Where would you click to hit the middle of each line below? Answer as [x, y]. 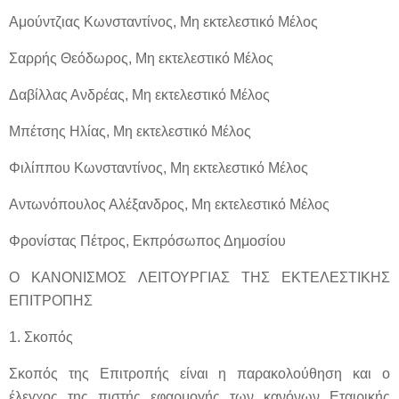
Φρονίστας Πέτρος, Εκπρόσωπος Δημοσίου [147, 241]
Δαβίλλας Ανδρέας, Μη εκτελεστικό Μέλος [139, 95]
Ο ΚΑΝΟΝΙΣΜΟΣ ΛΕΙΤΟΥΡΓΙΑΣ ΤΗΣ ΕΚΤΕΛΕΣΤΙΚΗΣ [199, 277]
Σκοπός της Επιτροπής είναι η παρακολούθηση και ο [199, 374]
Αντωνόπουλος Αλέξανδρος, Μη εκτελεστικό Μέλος [169, 204]
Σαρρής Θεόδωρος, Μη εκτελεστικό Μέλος [141, 58]
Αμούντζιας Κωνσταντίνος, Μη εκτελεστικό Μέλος [163, 22]
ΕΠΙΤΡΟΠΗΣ [51, 301]
